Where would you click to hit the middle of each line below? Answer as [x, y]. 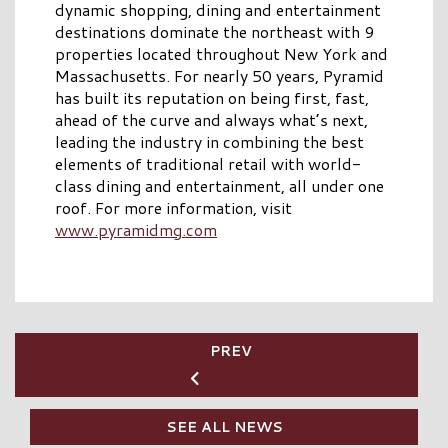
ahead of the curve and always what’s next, [211, 120]
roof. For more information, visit [173, 208]
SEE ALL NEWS [224, 427]
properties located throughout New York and [221, 54]
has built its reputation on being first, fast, [212, 98]
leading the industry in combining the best [209, 142]
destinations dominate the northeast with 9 [214, 32]
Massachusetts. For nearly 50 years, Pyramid [219, 76]
